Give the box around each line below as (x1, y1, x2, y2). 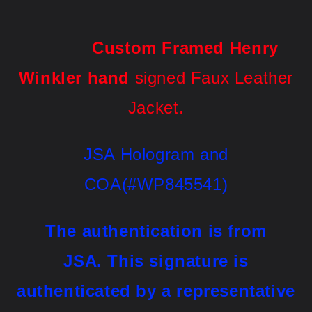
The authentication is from (45, 221, 267, 240)
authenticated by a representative (17, 281, 295, 300)
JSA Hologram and (84, 144, 228, 164)
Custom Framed (92, 38, 230, 57)
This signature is (107, 251, 249, 270)
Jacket (127, 97, 179, 117)
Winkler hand (18, 68, 130, 87)
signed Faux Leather (130, 68, 294, 87)
